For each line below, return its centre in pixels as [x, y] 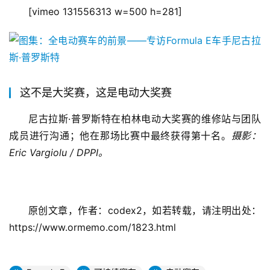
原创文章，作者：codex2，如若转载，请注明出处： [145, 210]
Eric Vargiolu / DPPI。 [58, 152]
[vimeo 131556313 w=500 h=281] [105, 11]
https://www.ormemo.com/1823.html [93, 227]
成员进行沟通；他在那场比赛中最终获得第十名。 [120, 136]
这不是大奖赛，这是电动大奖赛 [96, 93]
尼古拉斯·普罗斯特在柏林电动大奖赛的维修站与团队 [145, 119]
